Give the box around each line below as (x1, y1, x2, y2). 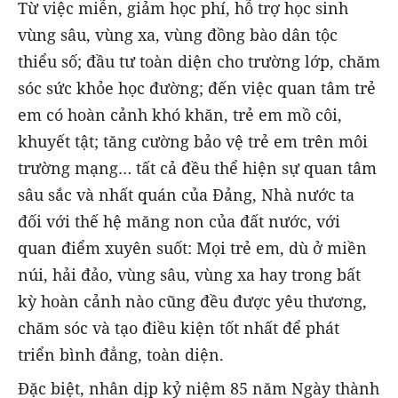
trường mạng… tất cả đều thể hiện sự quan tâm (18, 157, 377, 179)
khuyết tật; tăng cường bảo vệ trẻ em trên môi (18, 131, 368, 153)
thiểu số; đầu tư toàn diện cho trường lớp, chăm (18, 51, 380, 73)
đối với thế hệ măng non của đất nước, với (18, 211, 340, 233)
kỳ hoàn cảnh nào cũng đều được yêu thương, (18, 291, 367, 313)
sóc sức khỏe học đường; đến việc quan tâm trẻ (18, 77, 376, 99)
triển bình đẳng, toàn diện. (18, 344, 224, 366)
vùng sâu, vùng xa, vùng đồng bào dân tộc (18, 24, 338, 46)
